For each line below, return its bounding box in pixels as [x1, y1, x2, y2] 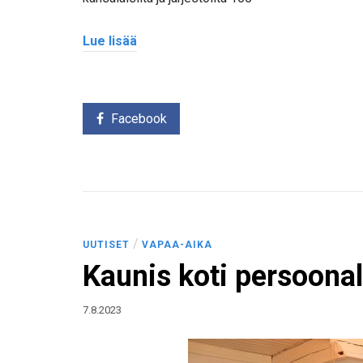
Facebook [110, 111, 167, 127]
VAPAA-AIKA [142, 239, 212, 251]
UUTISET [83, 239, 130, 251]
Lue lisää [83, 32, 137, 49]
